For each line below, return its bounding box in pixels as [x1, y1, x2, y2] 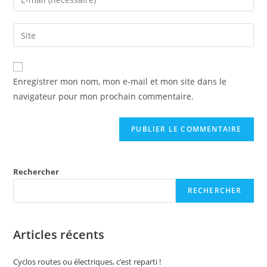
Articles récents [13, 226, 105, 243]
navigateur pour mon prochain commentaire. [13, 91, 194, 103]
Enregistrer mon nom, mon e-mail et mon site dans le [13, 76, 227, 88]
